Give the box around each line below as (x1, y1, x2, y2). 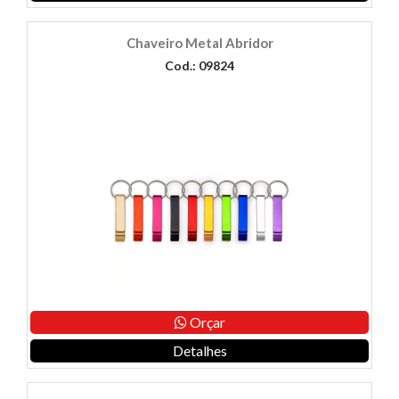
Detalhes (172, 342, 227, 360)
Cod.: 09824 (165, 58, 234, 74)
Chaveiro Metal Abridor (126, 35, 273, 52)
